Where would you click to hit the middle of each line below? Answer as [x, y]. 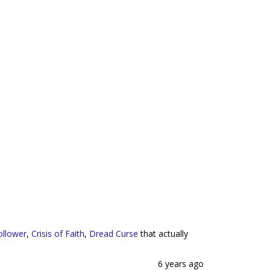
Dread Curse [114, 233]
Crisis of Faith [58, 233]
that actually [163, 233]
